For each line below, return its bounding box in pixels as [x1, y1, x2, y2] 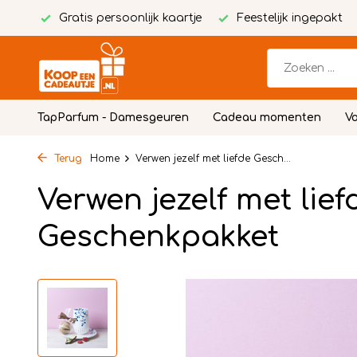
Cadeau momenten [213, 112, 321, 124]
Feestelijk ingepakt [233, 12, 343, 24]
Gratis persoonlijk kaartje [56, 12, 202, 24]
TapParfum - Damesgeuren [37, 112, 189, 124]
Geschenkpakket [37, 221, 279, 253]
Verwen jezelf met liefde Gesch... [135, 153, 291, 164]
